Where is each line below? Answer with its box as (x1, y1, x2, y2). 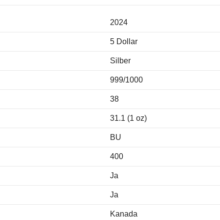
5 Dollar (110, 37, 137, 46)
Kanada (110, 209, 137, 218)
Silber (110, 56, 131, 65)
